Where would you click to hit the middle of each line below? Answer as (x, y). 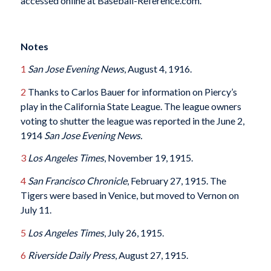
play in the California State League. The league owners (131, 106)
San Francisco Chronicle (77, 181)
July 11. (36, 210)
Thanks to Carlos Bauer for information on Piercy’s (131, 91)
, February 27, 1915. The (176, 181)
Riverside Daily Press (71, 255)
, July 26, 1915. (134, 232)
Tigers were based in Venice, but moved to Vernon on (129, 195)
